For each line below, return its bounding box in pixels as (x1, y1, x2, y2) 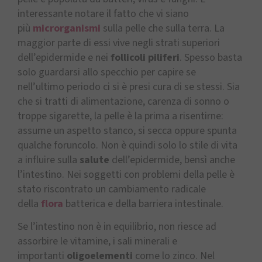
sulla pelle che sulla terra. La (103, 20, 225, 36)
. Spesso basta (180, 50, 242, 65)
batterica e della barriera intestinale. (65, 196, 223, 211)
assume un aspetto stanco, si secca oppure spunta (18, 123, 237, 138)
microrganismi (33, 20, 101, 36)
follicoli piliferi (111, 50, 180, 65)
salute (80, 152, 109, 167)
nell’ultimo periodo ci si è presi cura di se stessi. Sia (18, 79, 240, 94)
